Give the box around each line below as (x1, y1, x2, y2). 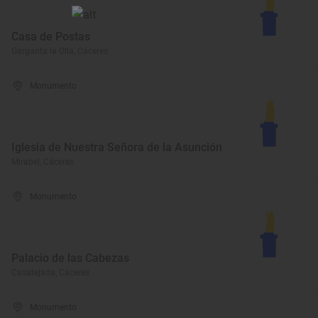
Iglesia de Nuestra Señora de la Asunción (11, 141, 222, 154)
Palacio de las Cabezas (11, 251, 129, 265)
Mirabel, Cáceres (11, 157, 74, 167)
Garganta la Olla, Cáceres (11, 46, 108, 56)
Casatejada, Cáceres (11, 268, 89, 278)
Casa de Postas (11, 30, 90, 43)
